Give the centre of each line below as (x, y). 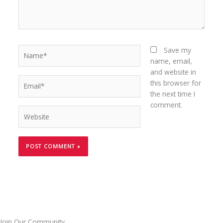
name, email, (171, 61)
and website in (173, 72)
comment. (167, 105)
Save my (178, 50)
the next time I (173, 94)
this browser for (176, 83)
